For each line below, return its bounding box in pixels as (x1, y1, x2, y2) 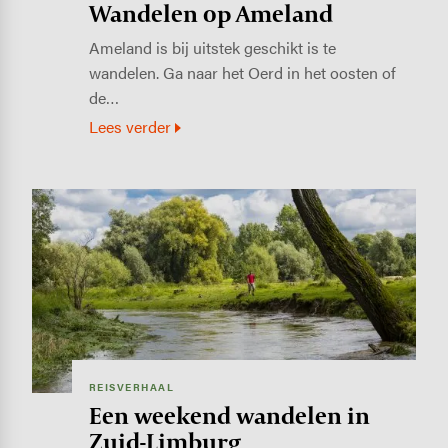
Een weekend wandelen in (88, 399, 370, 431)
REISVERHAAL (88, 380, 175, 395)
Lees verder (88, 115, 171, 139)
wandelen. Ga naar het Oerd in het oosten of (88, 61, 396, 85)
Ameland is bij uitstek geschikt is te (88, 36, 336, 60)
